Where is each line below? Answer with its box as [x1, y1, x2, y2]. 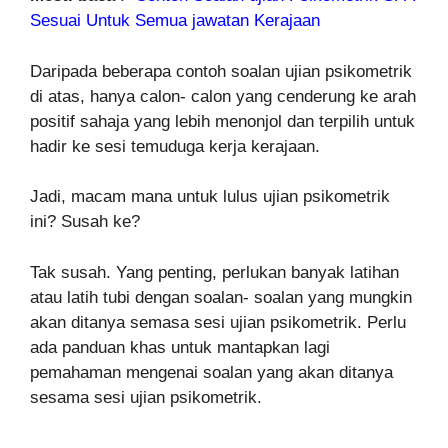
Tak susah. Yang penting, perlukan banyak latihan [30, 262, 399, 282]
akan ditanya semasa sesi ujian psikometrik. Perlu [30, 312, 406, 332]
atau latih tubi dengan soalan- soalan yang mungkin [30, 287, 412, 307]
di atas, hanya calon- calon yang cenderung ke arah [30, 86, 416, 106]
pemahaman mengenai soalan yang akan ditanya [30, 362, 393, 382]
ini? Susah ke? [30, 212, 140, 232]
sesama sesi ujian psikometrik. [30, 387, 262, 407]
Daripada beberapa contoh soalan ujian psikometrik [30, 61, 412, 81]
